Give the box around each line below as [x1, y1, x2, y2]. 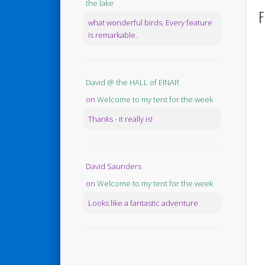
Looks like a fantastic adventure [88, 198, 198, 209]
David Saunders [85, 161, 141, 172]
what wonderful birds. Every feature [88, 17, 212, 28]
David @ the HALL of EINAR [85, 77, 179, 88]
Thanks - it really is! [88, 114, 153, 125]
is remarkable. [88, 30, 137, 41]
